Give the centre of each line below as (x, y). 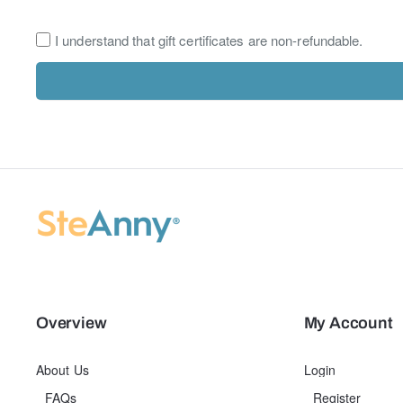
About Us (63, 369)
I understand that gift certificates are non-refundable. (209, 40)
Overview (72, 322)
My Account (348, 322)
